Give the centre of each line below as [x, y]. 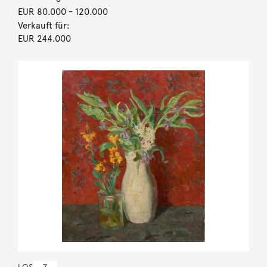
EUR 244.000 [44, 38]
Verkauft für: [44, 25]
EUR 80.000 [42, 12]
